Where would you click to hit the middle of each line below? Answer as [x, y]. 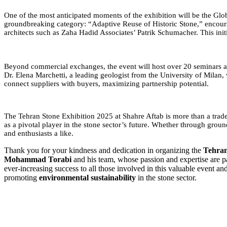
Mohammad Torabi [38, 159]
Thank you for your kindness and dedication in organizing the [104, 150]
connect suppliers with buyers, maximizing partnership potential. [106, 83]
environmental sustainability [87, 177]
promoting [22, 177]
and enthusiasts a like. [39, 133]
